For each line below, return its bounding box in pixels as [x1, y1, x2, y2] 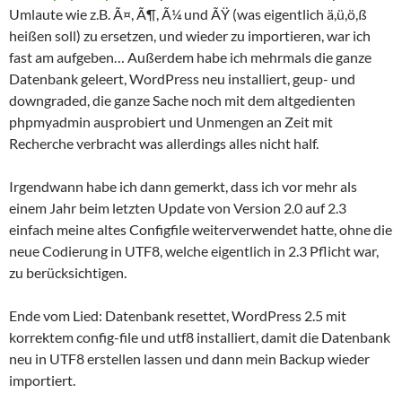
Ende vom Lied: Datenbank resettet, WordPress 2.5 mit [9, 307, 346, 324]
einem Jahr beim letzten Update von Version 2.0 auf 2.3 [9, 199, 346, 216]
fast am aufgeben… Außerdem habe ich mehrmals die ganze [9, 48, 371, 66]
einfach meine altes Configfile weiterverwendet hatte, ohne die [9, 221, 392, 238]
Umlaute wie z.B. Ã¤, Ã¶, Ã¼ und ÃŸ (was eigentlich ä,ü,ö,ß [9, 5, 367, 22]
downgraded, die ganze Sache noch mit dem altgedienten [9, 92, 355, 109]
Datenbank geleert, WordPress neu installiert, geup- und [9, 70, 355, 87]
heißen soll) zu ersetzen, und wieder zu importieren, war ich [9, 27, 371, 44]
